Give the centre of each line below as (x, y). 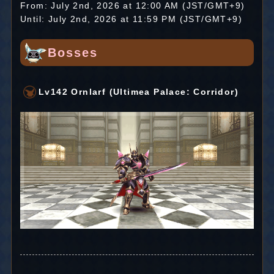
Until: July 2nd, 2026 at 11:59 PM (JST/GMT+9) (131, 19)
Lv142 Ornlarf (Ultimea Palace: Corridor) (138, 92)
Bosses (72, 53)
